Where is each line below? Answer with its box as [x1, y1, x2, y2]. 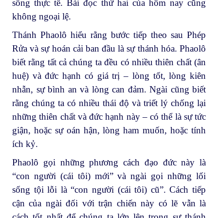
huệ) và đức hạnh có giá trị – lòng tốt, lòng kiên [12, 70, 206, 81]
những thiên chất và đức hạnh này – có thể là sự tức [12, 111, 206, 122]
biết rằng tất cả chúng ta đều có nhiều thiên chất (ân [12, 56, 206, 67]
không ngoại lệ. [12, 11, 71, 22]
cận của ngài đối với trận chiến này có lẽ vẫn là [12, 198, 206, 208]
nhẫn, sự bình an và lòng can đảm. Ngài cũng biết [12, 84, 206, 94]
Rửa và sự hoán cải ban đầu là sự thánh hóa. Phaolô [12, 43, 206, 54]
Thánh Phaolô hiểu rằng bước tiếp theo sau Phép [12, 29, 206, 40]
